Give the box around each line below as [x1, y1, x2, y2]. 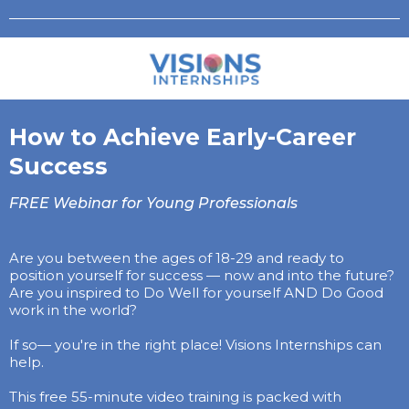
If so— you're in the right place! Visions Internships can [9, 336, 382, 354]
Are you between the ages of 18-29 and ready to [9, 249, 344, 267]
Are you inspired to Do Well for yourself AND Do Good [9, 284, 383, 302]
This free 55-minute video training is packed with [9, 388, 341, 406]
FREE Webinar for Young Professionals [9, 194, 298, 213]
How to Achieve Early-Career [9, 123, 356, 152]
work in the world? [9, 301, 137, 320]
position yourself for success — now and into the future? [9, 267, 394, 285]
